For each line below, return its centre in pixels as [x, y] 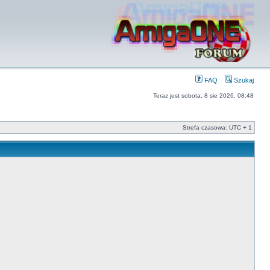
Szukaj [243, 80]
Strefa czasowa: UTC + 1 [217, 127]
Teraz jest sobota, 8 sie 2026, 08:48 [203, 96]
